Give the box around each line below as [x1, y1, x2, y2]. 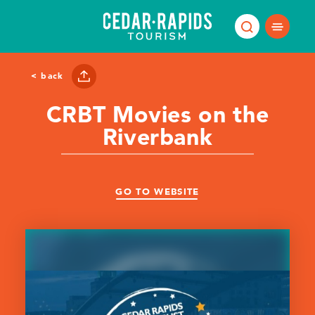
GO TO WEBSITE [115, 186, 200, 198]
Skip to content [17, 17, 85, 27]
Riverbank [102, 122, 213, 150]
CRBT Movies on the [46, 100, 269, 128]
